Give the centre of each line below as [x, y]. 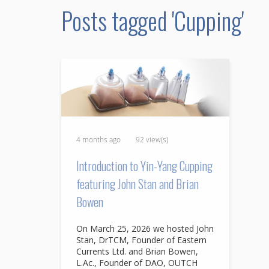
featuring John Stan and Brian [138, 183]
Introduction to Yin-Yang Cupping [144, 165]
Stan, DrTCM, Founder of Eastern [141, 240]
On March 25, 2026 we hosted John [145, 228]
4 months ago [98, 139]
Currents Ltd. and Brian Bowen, [137, 251]
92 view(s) [152, 139]
